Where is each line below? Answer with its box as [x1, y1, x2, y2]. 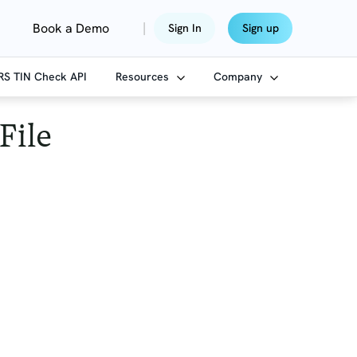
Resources [116, 69, 173, 84]
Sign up [241, 21, 279, 36]
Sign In [167, 21, 202, 36]
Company [214, 69, 266, 84]
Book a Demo [32, 19, 109, 37]
